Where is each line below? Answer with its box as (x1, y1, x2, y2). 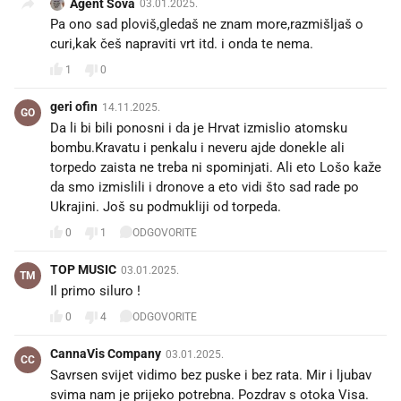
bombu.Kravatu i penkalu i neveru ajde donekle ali (50, 139, 345, 156)
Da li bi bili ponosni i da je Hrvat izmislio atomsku (50, 119, 347, 136)
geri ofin (50, 98, 98, 114)
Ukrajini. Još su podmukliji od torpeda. (50, 198, 281, 215)
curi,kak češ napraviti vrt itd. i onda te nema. (50, 35, 313, 52)
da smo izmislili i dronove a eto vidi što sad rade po (50, 178, 359, 195)
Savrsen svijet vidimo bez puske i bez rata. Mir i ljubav (50, 366, 371, 383)
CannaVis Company (50, 346, 161, 361)
